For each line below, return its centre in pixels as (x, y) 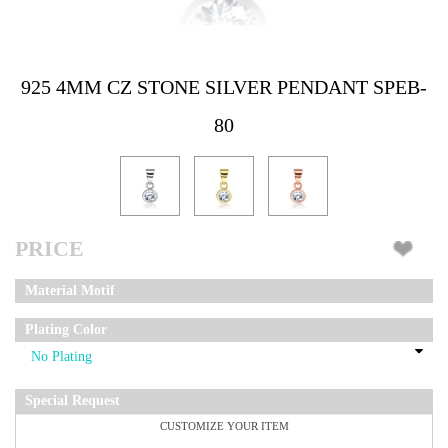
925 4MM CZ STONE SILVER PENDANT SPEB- (224, 87)
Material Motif (70, 291)
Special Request (72, 401)
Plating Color (66, 330)
